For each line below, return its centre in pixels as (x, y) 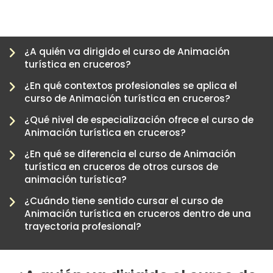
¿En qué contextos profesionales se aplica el (131, 86)
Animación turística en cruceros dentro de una (138, 214)
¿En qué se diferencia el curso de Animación (130, 154)
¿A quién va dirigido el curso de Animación (127, 52)
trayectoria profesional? (83, 227)
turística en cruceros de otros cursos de (121, 167)
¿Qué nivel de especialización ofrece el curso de (139, 120)
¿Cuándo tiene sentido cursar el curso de (124, 201)
